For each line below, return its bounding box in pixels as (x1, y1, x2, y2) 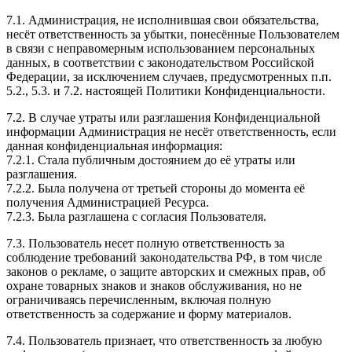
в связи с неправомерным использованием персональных (6, 42, 315, 56)
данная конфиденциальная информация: (6, 139, 222, 153)
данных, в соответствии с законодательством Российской (6, 56, 314, 70)
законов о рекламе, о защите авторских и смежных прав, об (6, 265, 325, 279)
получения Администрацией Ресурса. (6, 196, 209, 210)
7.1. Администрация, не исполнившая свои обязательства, (6, 13, 319, 27)
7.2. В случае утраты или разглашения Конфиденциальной (6, 111, 321, 125)
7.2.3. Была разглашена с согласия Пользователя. (6, 210, 266, 224)
